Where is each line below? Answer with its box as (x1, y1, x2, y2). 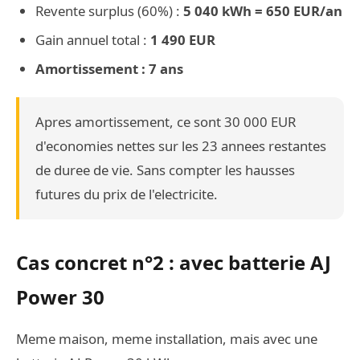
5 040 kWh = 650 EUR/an (183, 2, 342, 20)
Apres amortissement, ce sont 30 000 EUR (35, 112, 296, 131)
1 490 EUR (150, 31, 215, 49)
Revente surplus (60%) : (35, 2, 183, 20)
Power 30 (16, 284, 104, 310)
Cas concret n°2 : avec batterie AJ (16, 249, 331, 276)
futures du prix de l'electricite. (35, 185, 218, 203)
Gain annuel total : (35, 31, 150, 49)
